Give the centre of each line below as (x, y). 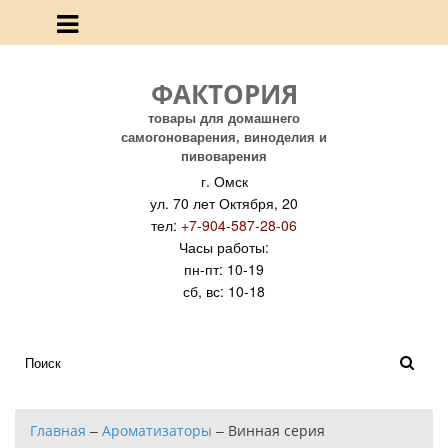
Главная (58, 430)
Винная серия (276, 430)
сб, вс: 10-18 (224, 291)
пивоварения (224, 155)
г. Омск (224, 181)
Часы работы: (224, 247)
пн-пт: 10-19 (224, 269)
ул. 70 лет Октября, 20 (224, 203)
